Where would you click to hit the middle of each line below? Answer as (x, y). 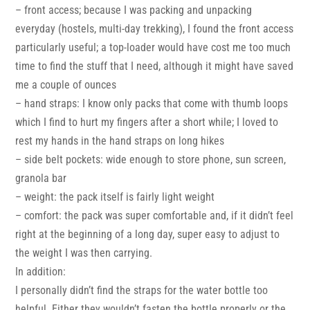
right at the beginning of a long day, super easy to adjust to (148, 235)
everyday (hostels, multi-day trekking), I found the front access (155, 29)
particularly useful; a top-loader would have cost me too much (153, 48)
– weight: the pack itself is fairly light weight (115, 197)
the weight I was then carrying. (84, 253)
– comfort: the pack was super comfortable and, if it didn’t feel (155, 216)
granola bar (41, 179)
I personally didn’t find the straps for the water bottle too (142, 291)
